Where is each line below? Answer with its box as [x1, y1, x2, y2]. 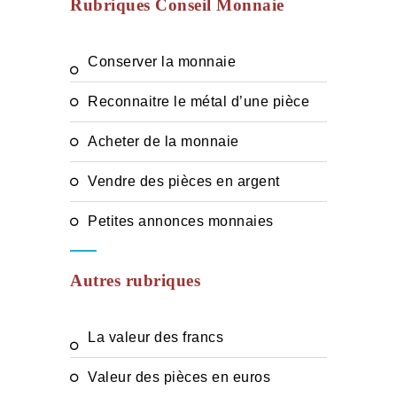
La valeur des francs [96, 330, 223, 345]
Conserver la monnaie [98, 54, 236, 69]
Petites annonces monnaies [97, 214, 274, 229]
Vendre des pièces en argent [97, 174, 280, 189]
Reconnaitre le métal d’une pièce [98, 94, 309, 109]
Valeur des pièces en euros [97, 370, 270, 385]
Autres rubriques [70, 271, 200, 290]
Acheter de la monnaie [97, 134, 239, 149]
